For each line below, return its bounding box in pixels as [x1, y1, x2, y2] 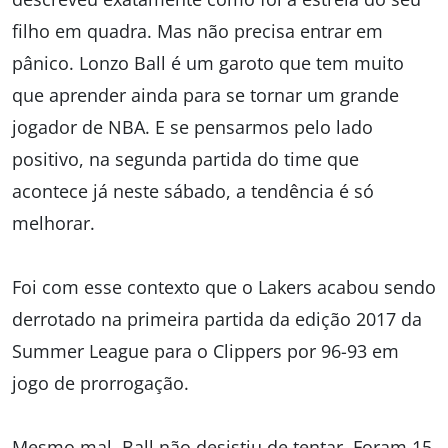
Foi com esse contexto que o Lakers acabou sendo [12, 275, 436, 299]
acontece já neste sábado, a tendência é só [12, 179, 374, 203]
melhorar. [12, 211, 95, 235]
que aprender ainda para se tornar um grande [12, 83, 399, 107]
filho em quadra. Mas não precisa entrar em [12, 19, 383, 43]
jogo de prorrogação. [12, 371, 189, 395]
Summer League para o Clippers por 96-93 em [12, 339, 399, 363]
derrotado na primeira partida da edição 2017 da [12, 307, 422, 331]
